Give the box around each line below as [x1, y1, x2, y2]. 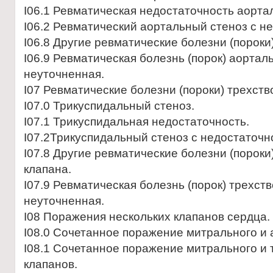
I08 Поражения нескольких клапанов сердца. [24, 210, 270, 223]
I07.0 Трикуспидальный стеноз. [24, 99, 194, 112]
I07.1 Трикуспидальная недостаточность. [24, 115, 249, 128]
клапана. [24, 163, 71, 175]
